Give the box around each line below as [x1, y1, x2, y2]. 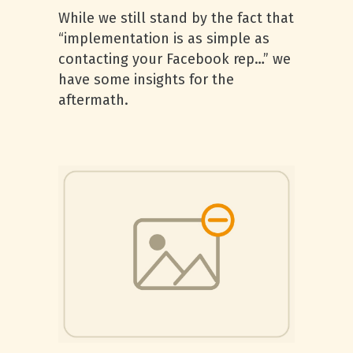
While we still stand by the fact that [58, 9, 294, 27]
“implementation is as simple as [58, 30, 269, 47]
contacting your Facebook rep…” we [58, 50, 291, 68]
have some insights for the [58, 71, 234, 88]
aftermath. [58, 91, 128, 109]
